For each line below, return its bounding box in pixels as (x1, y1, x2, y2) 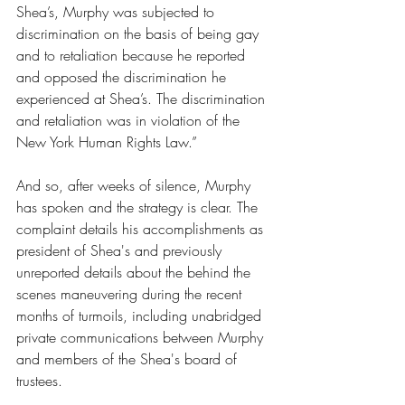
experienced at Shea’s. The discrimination (16, 88, 269, 108)
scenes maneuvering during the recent (16, 283, 246, 304)
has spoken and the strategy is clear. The (16, 196, 262, 217)
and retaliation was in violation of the (16, 109, 244, 130)
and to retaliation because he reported (16, 44, 250, 65)
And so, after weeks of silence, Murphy (16, 174, 255, 195)
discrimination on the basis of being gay (16, 23, 263, 43)
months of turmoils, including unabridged (16, 305, 266, 325)
